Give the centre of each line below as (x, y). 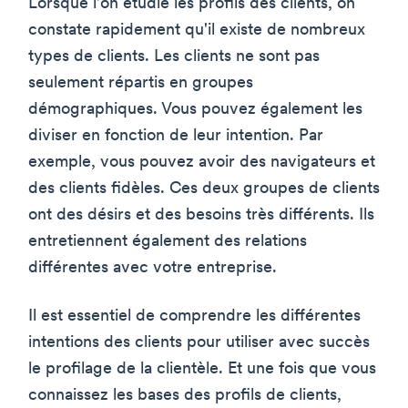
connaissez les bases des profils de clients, (185, 395)
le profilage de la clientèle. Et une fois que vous (202, 369)
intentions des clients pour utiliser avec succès (199, 342)
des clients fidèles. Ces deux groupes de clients (204, 189)
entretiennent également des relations (168, 241)
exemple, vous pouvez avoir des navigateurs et (202, 162)
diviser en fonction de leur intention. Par (176, 136)
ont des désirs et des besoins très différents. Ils (201, 215)
